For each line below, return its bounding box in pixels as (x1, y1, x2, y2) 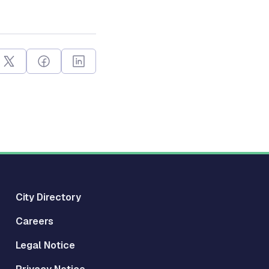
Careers (16, 215, 53, 228)
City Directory (16, 191, 81, 204)
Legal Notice (16, 239, 75, 252)
